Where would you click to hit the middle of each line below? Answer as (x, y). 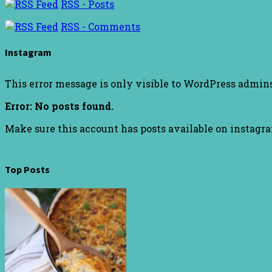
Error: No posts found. (59, 106)
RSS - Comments (100, 27)
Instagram (28, 52)
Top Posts (27, 170)
